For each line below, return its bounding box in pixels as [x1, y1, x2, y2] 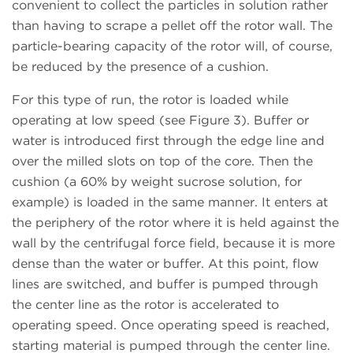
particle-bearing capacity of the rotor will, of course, [12, 39, 333, 54]
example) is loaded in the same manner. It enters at [12, 195, 328, 210]
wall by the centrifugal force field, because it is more [12, 236, 335, 251]
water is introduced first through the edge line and [12, 133, 325, 149]
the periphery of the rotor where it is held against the [12, 215, 339, 231]
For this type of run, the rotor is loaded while [12, 92, 288, 108]
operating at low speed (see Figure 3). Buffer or [12, 113, 309, 128]
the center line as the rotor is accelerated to [12, 297, 279, 313]
